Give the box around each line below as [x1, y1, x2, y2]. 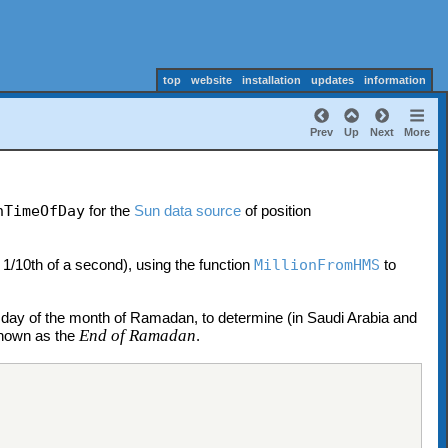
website [190, 74, 232, 87]
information [363, 74, 426, 87]
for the [85, 202, 135, 220]
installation [241, 74, 301, 87]
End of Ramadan [79, 326, 197, 346]
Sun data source [134, 202, 242, 220]
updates [310, 74, 354, 87]
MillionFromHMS [254, 256, 381, 275]
